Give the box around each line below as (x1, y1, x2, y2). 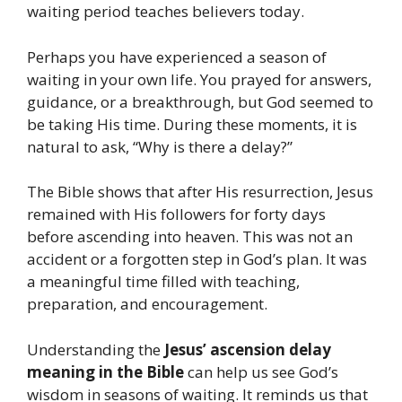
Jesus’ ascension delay (164, 338, 331, 360)
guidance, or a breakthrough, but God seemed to (27, 91, 373, 112)
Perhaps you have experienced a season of (27, 46, 327, 67)
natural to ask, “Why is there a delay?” (27, 135, 293, 157)
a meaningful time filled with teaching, (27, 271, 300, 293)
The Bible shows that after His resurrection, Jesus (27, 181, 373, 203)
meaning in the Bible (27, 361, 184, 382)
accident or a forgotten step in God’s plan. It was (27, 249, 367, 270)
